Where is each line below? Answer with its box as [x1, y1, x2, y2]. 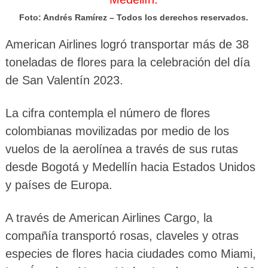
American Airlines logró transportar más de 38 [5, 37, 249, 51]
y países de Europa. [5, 178, 112, 191]
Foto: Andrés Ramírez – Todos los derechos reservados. [19, 12, 249, 22]
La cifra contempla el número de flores [5, 106, 210, 120]
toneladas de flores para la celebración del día [5, 55, 250, 69]
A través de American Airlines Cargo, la [5, 211, 212, 224]
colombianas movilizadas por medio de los [5, 124, 229, 138]
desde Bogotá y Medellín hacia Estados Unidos [5, 160, 255, 173]
